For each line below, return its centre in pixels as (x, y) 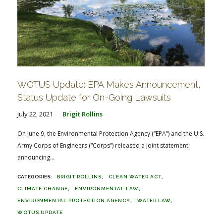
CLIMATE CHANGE (43, 188)
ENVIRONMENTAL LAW (107, 188)
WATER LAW (154, 200)
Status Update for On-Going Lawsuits (94, 97)
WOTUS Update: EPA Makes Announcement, (109, 84)
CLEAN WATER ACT (135, 176)
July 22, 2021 (35, 114)
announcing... (36, 157)
